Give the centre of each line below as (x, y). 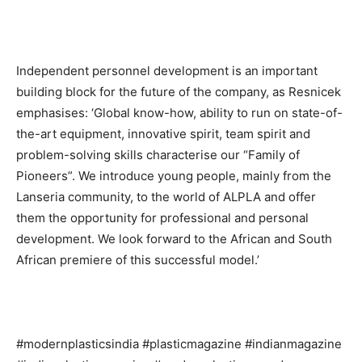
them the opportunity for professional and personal (162, 218)
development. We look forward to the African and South (174, 239)
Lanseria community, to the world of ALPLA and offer (166, 197)
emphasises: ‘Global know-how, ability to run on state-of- (179, 113)
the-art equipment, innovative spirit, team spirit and (163, 134)
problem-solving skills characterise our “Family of (158, 155)
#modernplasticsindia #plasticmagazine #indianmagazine (179, 344)
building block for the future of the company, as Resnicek (179, 92)
